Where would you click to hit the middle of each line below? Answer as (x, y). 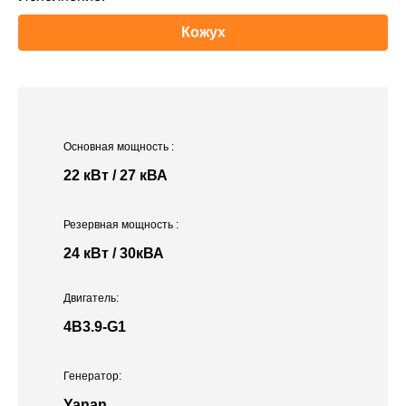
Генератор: (92, 377)
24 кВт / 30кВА (114, 254)
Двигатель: (91, 299)
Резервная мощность (120, 225)
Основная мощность (117, 147)
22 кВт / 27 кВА (116, 176)
